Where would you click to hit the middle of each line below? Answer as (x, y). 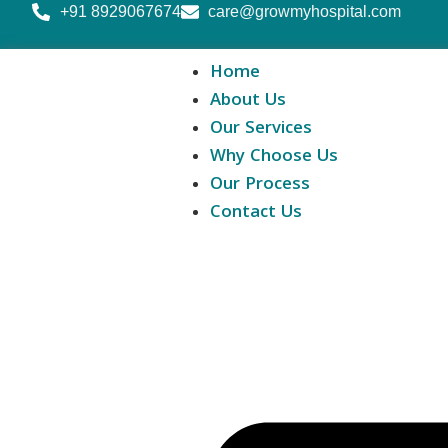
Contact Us (256, 213)
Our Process (260, 185)
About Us (248, 101)
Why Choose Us (274, 157)
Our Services (261, 129)
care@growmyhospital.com (304, 11)
